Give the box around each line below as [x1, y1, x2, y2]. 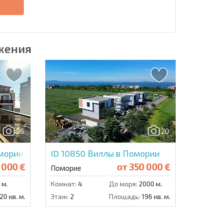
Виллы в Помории [87, 147, 160, 159]
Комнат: [50, 179, 76, 188]
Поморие [50, 163, 81, 172]
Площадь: [109, 192, 140, 200]
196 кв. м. [140, 192, 170, 200]
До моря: [109, 179, 137, 188]
